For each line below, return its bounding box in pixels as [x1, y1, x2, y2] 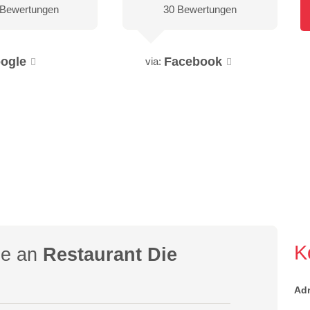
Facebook [164, 54, 223, 69]
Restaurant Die [43, 244, 178, 266]
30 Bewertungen [163, 3, 237, 15]
